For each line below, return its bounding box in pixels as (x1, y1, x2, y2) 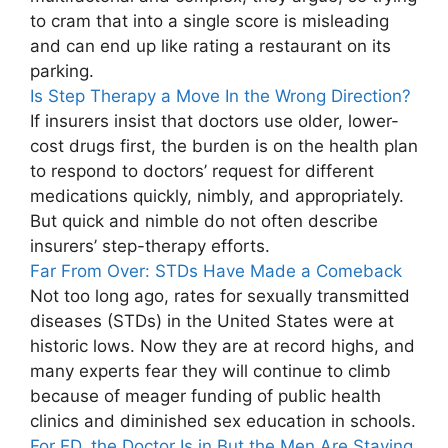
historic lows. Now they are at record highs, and (30, 336, 415, 357)
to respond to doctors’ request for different (30, 161, 374, 182)
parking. (30, 61, 94, 82)
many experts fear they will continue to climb (30, 361, 391, 382)
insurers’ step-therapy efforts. (30, 236, 270, 257)
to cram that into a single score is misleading (30, 11, 389, 32)
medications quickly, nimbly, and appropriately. (30, 186, 404, 207)
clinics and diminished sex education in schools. (30, 411, 416, 432)
